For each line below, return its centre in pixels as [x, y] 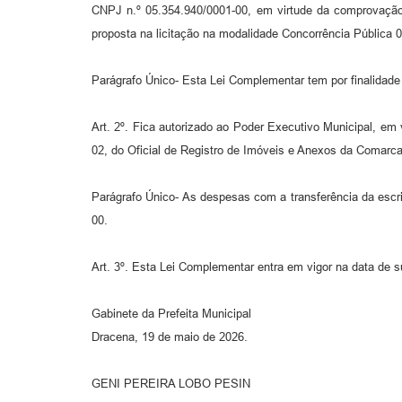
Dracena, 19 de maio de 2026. [170, 337]
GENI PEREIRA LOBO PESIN [171, 384]
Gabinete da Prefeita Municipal [171, 314]
